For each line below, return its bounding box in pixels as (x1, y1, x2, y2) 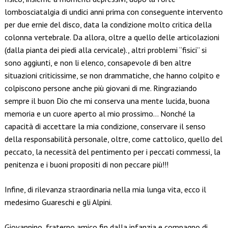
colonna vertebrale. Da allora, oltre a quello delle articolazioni (4, 32, 219, 43)
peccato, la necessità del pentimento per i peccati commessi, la (4, 147, 220, 157)
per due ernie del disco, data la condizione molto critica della (4, 19, 212, 30)
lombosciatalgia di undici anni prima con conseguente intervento (4, 7, 223, 17)
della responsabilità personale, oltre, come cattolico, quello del (4, 134, 222, 145)
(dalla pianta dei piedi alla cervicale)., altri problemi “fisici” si (4, 45, 207, 55)
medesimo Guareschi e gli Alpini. (4, 197, 112, 208)
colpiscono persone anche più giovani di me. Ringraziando (4, 83, 197, 94)
